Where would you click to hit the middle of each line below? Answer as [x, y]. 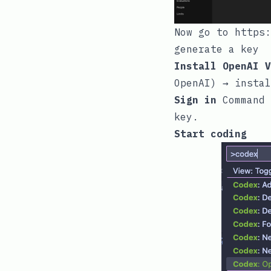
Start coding [211, 133]
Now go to [204, 32]
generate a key [217, 49]
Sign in [195, 100]
